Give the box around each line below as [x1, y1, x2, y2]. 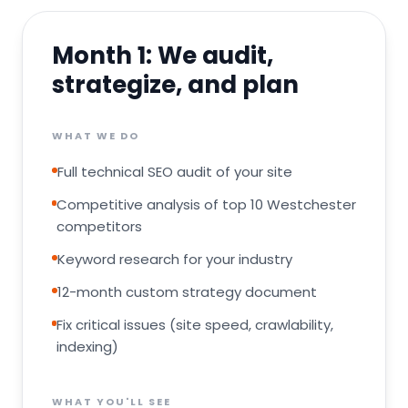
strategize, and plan [52, 68, 299, 101]
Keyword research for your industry [57, 250, 292, 269]
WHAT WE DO [52, 128, 139, 143]
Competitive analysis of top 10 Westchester [56, 195, 356, 214]
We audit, [158, 39, 273, 72]
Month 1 [52, 39, 146, 72]
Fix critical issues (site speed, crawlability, [56, 315, 334, 334]
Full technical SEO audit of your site [57, 162, 292, 181]
